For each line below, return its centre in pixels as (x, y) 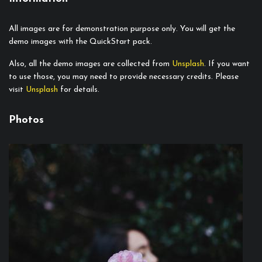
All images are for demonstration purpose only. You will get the (122, 29)
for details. (79, 90)
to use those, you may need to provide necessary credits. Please (124, 77)
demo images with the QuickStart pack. (80, 42)
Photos (26, 120)
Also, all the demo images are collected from (90, 64)
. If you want (227, 64)
